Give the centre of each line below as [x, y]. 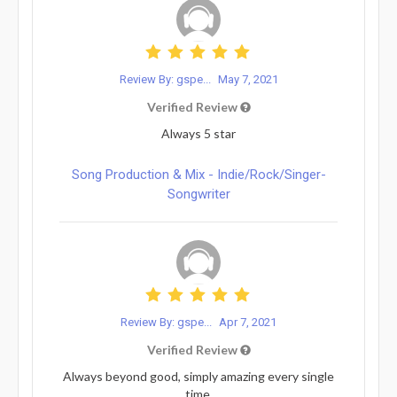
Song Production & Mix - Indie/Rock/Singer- [198, 174]
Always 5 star [198, 133]
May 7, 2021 [248, 79]
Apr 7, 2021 [248, 322]
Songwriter [198, 194]
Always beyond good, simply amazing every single [198, 376]
